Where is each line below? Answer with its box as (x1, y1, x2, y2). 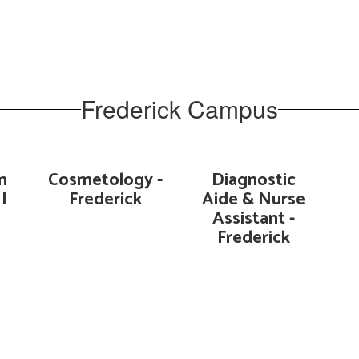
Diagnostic (212, 166, 296, 195)
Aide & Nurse (202, 185, 306, 214)
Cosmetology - (47, 166, 163, 195)
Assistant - (212, 204, 296, 233)
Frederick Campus (81, 91, 278, 126)
